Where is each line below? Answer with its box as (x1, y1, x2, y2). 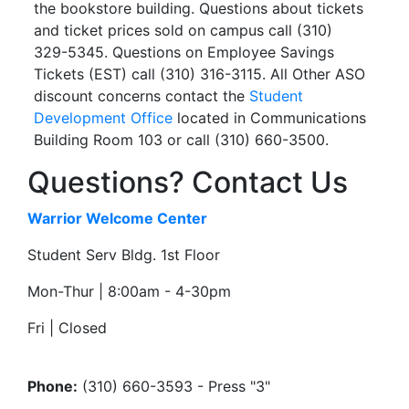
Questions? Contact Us (27, 164, 348, 200)
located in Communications (173, 109, 366, 127)
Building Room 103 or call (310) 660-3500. (34, 131, 329, 149)
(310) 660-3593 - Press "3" (78, 377, 270, 395)
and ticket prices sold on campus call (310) (34, 21, 332, 39)
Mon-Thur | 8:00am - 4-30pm (27, 282, 231, 300)
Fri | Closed (27, 319, 107, 337)
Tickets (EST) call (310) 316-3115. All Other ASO (34, 65, 365, 83)
